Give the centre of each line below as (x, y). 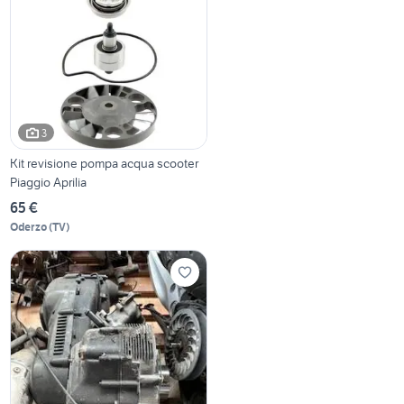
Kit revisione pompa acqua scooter (105, 164)
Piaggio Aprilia (49, 183)
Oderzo (29, 227)
